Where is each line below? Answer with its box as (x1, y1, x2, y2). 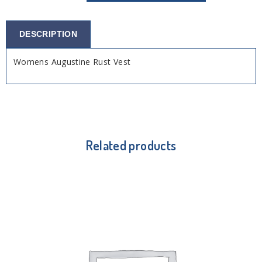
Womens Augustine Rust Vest (13, 56, 131, 67)
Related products (85, 136, 177, 153)
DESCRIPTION (19, 29, 77, 39)
